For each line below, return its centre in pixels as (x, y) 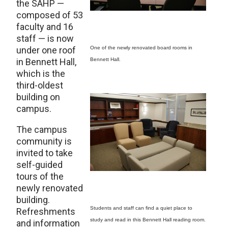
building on (38, 97)
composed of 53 (50, 15)
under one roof (46, 50)
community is (44, 141)
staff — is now (45, 38)
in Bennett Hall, (46, 62)
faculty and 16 (45, 27)
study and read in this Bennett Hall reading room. (148, 220)
